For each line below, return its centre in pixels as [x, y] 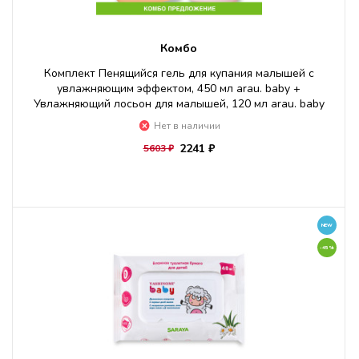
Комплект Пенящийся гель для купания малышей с [179, 73]
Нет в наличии [187, 126]
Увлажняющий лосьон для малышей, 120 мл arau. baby [179, 104]
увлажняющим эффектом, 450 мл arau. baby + [179, 89]
